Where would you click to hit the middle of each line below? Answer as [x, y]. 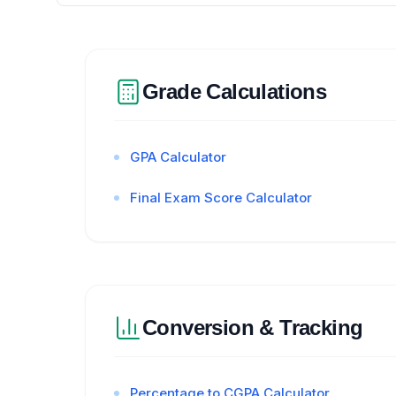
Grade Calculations [235, 91]
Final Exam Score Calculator [221, 198]
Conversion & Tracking [253, 327]
